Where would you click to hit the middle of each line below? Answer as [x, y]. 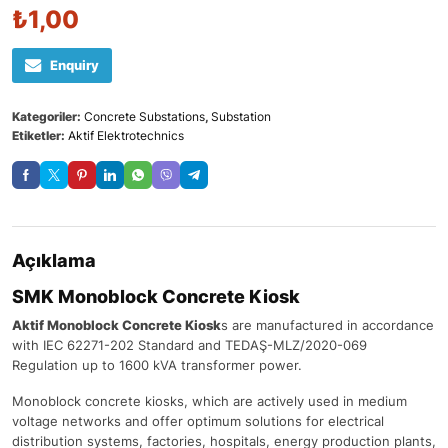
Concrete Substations [144, 117]
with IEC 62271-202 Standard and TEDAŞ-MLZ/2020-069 [189, 345]
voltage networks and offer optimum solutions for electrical [198, 421]
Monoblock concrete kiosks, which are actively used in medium [209, 401]
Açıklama [54, 261]
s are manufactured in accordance [327, 325]
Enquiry [74, 65]
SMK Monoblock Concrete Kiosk [156, 297]
